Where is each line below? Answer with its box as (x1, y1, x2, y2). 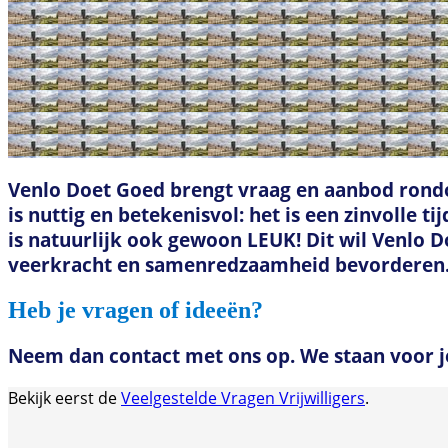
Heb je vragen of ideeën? (8, 296, 263, 323)
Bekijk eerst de (8, 387, 121, 410)
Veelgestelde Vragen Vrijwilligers (121, 387, 365, 410)
